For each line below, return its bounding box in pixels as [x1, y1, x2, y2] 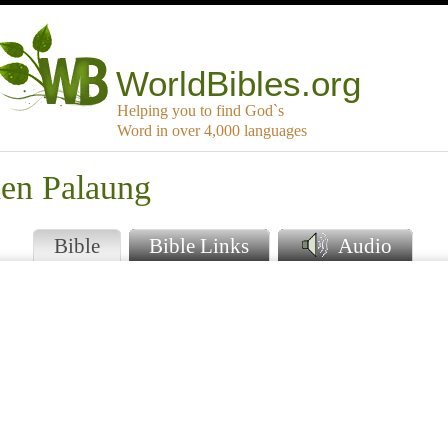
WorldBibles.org [116, 64, 362, 104]
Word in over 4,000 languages [117, 122, 307, 140]
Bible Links [149, 234, 249, 258]
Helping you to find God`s [117, 102, 284, 120]
